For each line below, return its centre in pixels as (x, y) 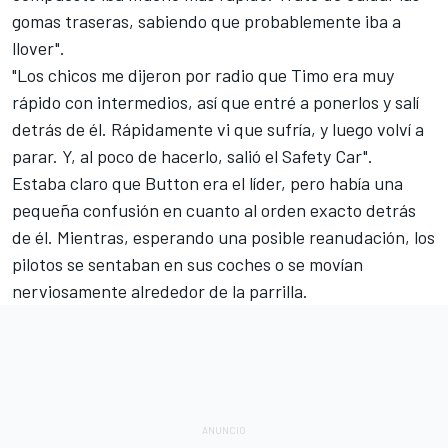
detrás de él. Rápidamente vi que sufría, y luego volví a (218, 129)
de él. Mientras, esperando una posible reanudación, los (223, 237)
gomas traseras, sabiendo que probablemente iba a (206, 21)
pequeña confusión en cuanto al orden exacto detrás (214, 210)
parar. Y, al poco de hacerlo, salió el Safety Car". (192, 156)
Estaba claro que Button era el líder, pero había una (207, 183)
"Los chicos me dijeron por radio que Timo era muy (203, 75)
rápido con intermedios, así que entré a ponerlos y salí (215, 102)
